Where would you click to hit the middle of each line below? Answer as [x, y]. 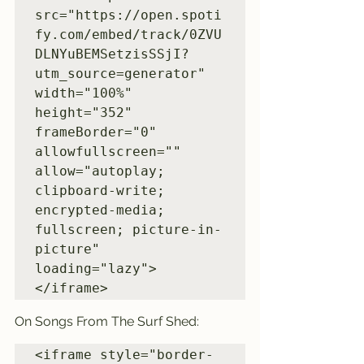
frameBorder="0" [96, 132]
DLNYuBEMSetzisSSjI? [112, 54]
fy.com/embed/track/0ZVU [128, 35]
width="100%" [84, 93]
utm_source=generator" [120, 74]
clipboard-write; [100, 191]
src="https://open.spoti [128, 15]
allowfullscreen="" [108, 152]
